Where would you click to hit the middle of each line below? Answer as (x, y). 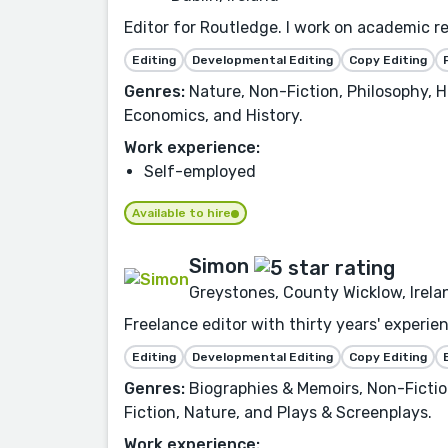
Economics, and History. (213, 116)
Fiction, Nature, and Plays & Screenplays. (278, 412)
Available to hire (181, 213)
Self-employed (200, 172)
